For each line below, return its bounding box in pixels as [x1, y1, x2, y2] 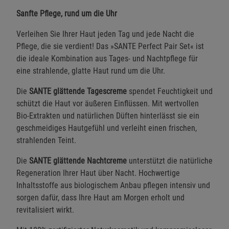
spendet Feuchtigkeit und [127, 86, 213, 96]
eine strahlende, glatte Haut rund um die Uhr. [16, 65, 165, 76]
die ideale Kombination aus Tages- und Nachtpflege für [16, 53, 198, 63]
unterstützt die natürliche [127, 155, 213, 166]
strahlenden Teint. [16, 135, 76, 145]
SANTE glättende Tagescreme [29, 86, 127, 96]
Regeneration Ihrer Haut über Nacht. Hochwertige [16, 168, 180, 178]
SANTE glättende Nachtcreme [29, 155, 127, 166]
